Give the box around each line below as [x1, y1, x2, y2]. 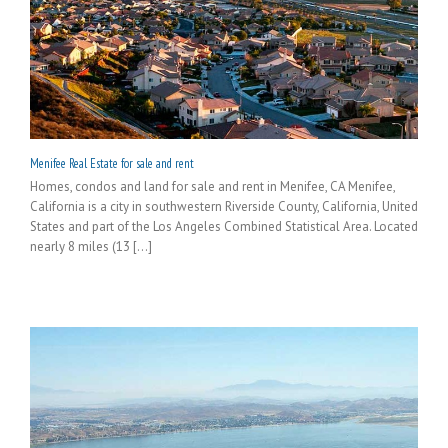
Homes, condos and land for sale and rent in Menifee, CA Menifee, [30, 177, 395, 195]
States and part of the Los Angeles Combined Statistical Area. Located [30, 217, 418, 235]
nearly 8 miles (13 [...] [30, 237, 152, 255]
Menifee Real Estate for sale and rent [30, 154, 194, 172]
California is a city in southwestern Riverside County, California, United [30, 197, 418, 215]
